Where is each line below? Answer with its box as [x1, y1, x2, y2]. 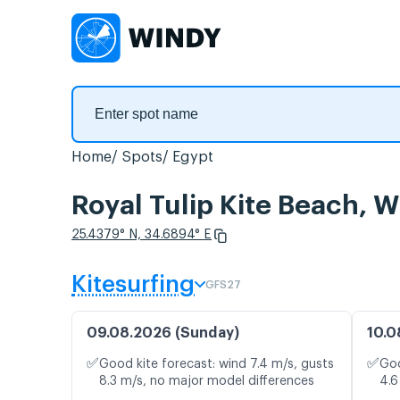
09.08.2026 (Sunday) [87, 326, 239, 341]
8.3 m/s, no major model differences [99, 375, 314, 388]
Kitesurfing [71, 273, 195, 297]
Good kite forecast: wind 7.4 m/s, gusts [99, 358, 334, 371]
